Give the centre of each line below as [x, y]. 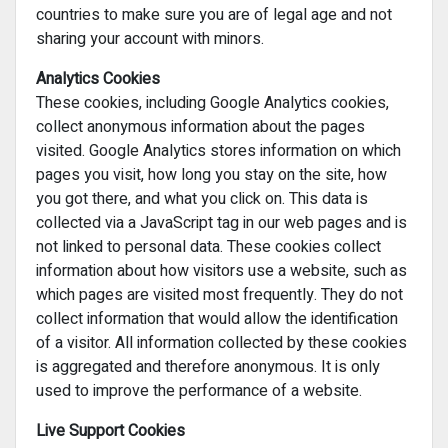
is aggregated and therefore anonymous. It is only [208, 367]
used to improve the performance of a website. [199, 391]
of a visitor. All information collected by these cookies [221, 343]
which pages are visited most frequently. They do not [219, 295]
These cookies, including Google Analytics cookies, [212, 103]
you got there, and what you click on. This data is [202, 199]
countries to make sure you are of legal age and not [214, 15]
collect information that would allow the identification [217, 319]
